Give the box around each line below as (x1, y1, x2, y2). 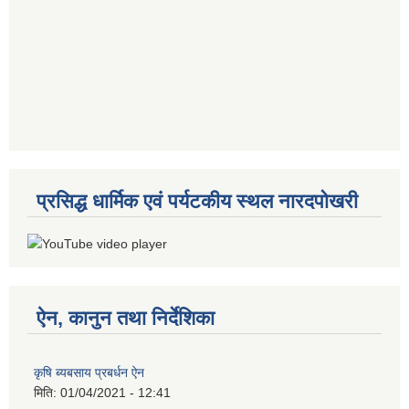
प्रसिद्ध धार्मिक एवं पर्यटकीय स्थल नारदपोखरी (37, 190, 358, 214)
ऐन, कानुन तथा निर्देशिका (37, 306, 215, 330)
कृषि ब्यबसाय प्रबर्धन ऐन (34, 364, 144, 380)
